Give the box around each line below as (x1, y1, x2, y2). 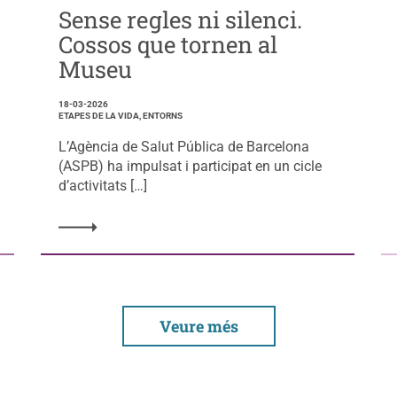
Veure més (159, 315, 238, 337)
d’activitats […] (58, 176, 147, 194)
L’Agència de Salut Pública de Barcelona (58, 137, 309, 155)
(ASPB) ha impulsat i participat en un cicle (58, 157, 322, 175)
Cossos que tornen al (58, 28, 277, 59)
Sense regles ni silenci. (58, 4, 302, 35)
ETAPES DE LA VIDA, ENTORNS (58, 110, 183, 121)
